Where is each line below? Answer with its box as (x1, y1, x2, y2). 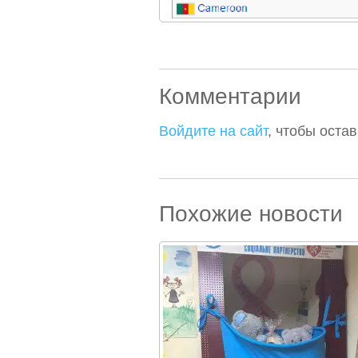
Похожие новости (158, 201, 343, 226)
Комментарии (158, 84, 301, 109)
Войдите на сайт (158, 123, 268, 139)
